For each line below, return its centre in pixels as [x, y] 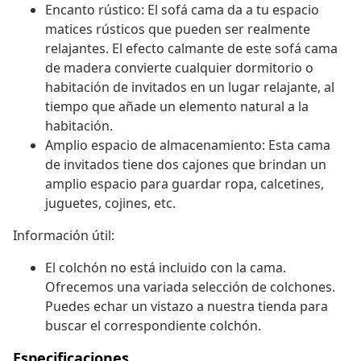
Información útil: [64, 236]
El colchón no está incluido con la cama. [166, 268]
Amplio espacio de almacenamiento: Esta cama [188, 145]
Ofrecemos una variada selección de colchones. [190, 287]
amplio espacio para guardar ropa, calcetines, [185, 184]
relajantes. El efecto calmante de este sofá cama [191, 49]
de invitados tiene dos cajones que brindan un [186, 165]
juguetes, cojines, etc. [110, 203]
